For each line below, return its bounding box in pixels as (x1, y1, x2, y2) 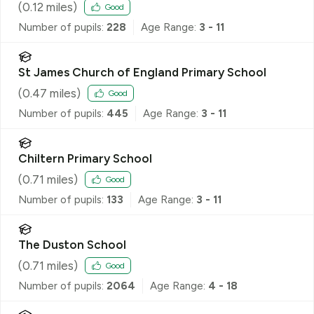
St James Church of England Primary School (18, 64, 266, 79)
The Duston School (18, 237, 126, 252)
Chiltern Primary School (18, 151, 152, 165)
